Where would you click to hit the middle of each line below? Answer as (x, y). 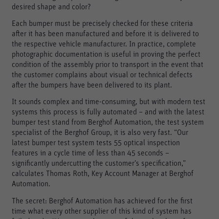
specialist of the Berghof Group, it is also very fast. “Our (100, 133)
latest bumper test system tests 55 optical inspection (96, 143)
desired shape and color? (51, 7)
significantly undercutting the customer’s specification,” (99, 164)
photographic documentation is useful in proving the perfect (106, 55)
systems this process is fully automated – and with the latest (108, 112)
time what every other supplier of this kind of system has (102, 211)
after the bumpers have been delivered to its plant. (92, 85)
